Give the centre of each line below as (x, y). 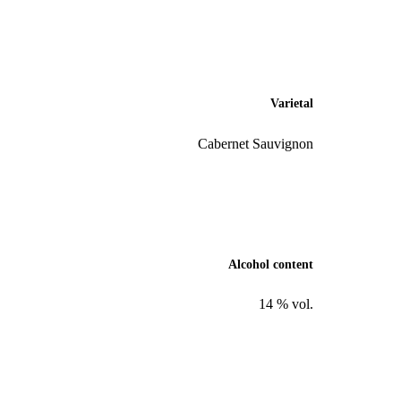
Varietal (292, 104)
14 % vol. (286, 304)
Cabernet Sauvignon (256, 143)
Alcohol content (271, 264)
